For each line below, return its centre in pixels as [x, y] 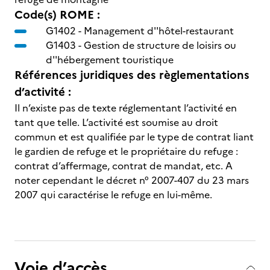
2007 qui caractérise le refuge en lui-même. [113, 195]
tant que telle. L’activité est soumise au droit [116, 122]
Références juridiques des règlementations [132, 75]
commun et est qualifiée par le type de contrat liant [134, 137]
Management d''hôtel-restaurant [159, 31]
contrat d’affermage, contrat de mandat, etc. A [124, 166]
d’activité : [43, 92]
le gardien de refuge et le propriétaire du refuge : [126, 151]
